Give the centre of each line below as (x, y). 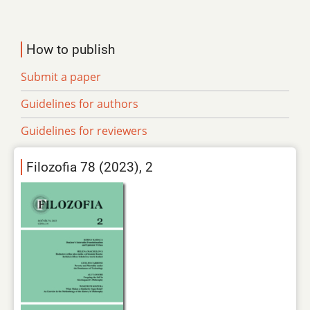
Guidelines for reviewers (84, 131)
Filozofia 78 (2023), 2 (90, 167)
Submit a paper (61, 77)
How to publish (71, 50)
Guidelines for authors (80, 104)
